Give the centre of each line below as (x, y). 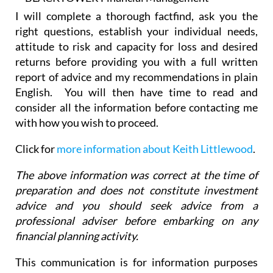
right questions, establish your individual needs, (136, 9)
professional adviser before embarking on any (136, 198)
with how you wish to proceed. (87, 100)
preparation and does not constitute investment (136, 168)
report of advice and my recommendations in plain (136, 55)
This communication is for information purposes (136, 240)
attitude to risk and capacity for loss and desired (136, 24)
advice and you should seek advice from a (136, 183)
